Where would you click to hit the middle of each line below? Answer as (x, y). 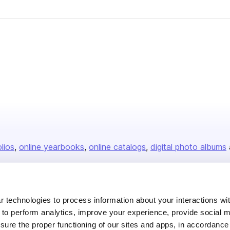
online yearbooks (52, 147)
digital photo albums (188, 147)
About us (135, 213)
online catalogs (117, 147)
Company (138, 196)
